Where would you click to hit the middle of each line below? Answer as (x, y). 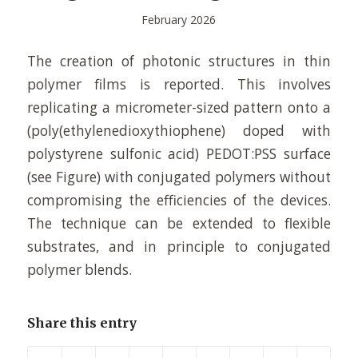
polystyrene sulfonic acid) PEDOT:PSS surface (179, 153)
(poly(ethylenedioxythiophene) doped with (179, 130)
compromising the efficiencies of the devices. (179, 200)
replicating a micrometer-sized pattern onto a (179, 107)
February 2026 (179, 20)
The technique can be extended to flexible (179, 223)
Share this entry (82, 323)
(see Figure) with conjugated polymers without (179, 177)
